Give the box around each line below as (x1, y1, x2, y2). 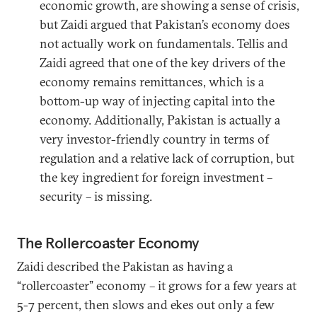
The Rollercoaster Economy (17, 232, 200, 253)
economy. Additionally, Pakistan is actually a (40, 111, 280, 128)
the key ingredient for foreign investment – (40, 168, 272, 185)
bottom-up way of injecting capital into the (40, 92, 275, 109)
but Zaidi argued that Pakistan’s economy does (40, 16, 290, 33)
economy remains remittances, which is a (40, 73, 264, 90)
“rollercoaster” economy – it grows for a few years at (17, 277, 296, 294)
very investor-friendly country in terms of (40, 130, 269, 147)
